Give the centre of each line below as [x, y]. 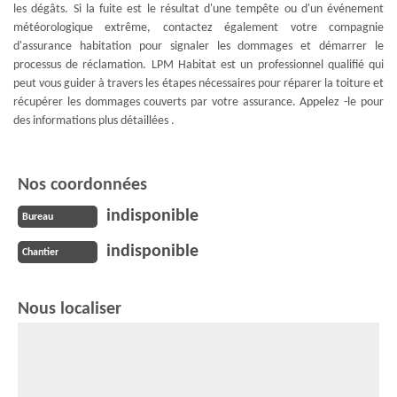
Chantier [40, 252]
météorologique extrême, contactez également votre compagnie [198, 28]
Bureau [38, 217]
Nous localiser [70, 309]
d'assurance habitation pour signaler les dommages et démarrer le [198, 47]
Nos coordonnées [82, 185]
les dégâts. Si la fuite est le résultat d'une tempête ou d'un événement [198, 9]
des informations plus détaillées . [94, 121]
